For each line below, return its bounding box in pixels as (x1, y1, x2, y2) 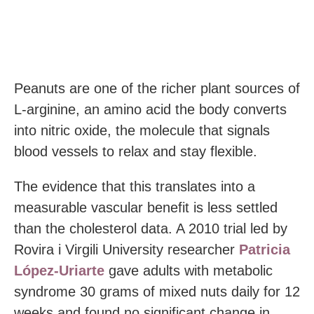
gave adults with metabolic (104, 262, 273, 278)
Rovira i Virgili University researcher (14, 241, 239, 257)
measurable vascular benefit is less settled (14, 199, 278, 215)
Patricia (239, 241, 290, 257)
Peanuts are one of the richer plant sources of (14, 80, 300, 96)
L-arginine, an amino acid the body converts (14, 101, 287, 117)
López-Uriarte (14, 262, 104, 278)
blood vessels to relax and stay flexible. (14, 143, 257, 159)
